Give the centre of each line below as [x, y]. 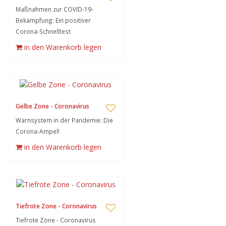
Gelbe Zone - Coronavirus [52, 106]
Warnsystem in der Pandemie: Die [64, 120]
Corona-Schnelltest [43, 31]
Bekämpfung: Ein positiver [53, 20]
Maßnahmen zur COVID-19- [54, 9]
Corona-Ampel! [38, 131]
